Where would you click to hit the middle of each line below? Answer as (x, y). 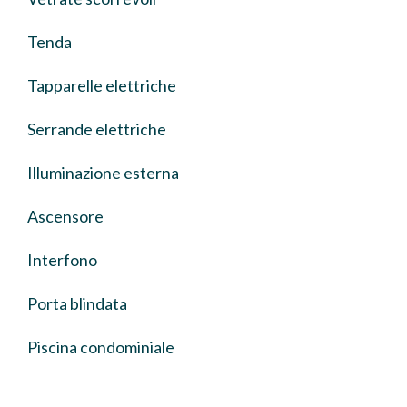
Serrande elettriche (97, 129)
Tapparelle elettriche (102, 85)
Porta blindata (77, 303)
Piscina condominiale (101, 347)
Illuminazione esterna (103, 173)
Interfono (62, 260)
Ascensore (65, 216)
